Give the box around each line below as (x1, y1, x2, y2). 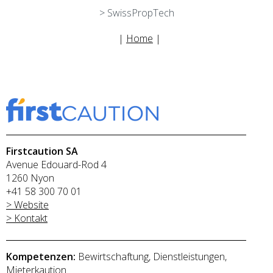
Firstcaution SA (6, 144, 78, 158)
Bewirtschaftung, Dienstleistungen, (78, 250, 227, 263)
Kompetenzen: (6, 250, 78, 263)
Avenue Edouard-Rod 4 (6, 158, 107, 171)
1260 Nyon (6, 171, 54, 185)
